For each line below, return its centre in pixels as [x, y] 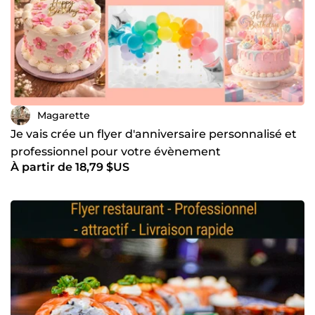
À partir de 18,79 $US [70, 167]
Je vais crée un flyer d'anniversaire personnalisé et [154, 134]
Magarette [64, 115]
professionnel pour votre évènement [116, 152]
